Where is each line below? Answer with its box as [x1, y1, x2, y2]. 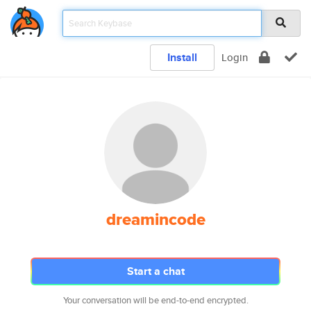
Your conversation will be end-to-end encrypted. [62, 294, 249, 307]
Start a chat [126, 263, 185, 279]
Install [167, 49, 197, 65]
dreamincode [106, 207, 205, 232]
